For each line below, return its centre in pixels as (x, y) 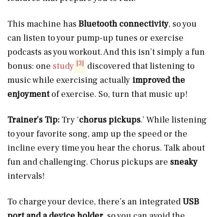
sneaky (184, 162)
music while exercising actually (70, 80)
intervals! (26, 176)
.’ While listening (174, 120)
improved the (159, 80)
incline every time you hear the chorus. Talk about (106, 148)
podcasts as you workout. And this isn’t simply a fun (106, 52)
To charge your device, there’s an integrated (94, 201)
